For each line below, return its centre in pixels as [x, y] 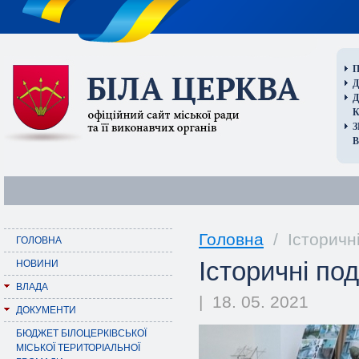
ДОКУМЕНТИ [46, 310]
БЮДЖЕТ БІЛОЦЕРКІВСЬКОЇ [81, 333]
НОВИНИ [37, 264]
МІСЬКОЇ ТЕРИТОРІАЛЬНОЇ [78, 348]
